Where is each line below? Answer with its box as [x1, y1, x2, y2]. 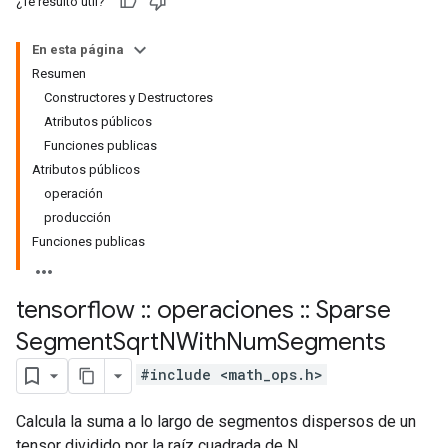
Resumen [32, 66, 86, 81]
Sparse [310, 295, 391, 325]
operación [44, 186, 103, 201]
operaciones [151, 295, 300, 325]
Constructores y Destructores [44, 90, 213, 105]
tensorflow [16, 295, 141, 325]
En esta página [32, 42, 124, 57]
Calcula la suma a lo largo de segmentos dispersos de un [16, 412, 416, 431]
